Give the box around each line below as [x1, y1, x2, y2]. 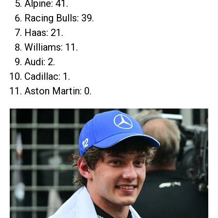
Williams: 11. [24, 41, 78, 53]
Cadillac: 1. [24, 70, 70, 82]
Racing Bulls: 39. [24, 12, 94, 24]
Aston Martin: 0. [24, 85, 91, 97]
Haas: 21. [24, 26, 63, 38]
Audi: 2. [24, 55, 55, 68]
